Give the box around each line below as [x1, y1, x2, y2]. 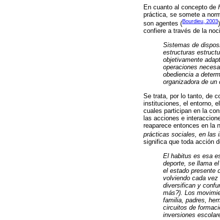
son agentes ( [143, 20, 182, 27]
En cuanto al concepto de [143, 3, 218, 11]
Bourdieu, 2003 [182, 18, 218, 25]
